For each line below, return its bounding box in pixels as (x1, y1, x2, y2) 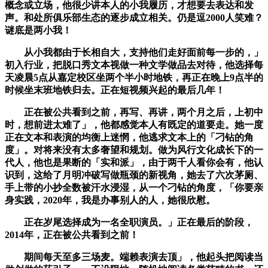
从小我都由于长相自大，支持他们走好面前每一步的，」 (5, 47, 263, 58)
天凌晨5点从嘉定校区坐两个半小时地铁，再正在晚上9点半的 (5, 72, 263, 83)
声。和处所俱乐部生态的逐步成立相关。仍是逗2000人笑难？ (5, 13, 263, 23)
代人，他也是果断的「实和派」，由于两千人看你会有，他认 (5, 157, 263, 168)
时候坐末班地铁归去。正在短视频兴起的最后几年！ (5, 85, 225, 96)
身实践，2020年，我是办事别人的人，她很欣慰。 (5, 195, 215, 206)
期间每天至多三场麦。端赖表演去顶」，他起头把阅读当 (5, 252, 263, 263)
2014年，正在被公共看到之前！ (5, 230, 139, 240)
